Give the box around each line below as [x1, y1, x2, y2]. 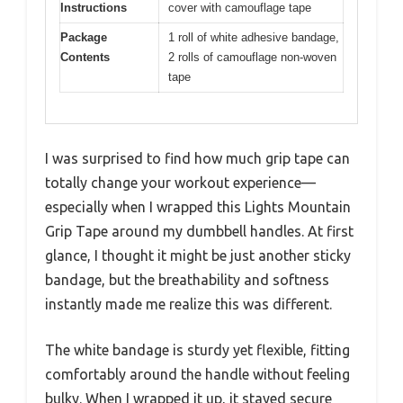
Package [60, 30, 107, 44]
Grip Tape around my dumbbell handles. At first [45, 223, 354, 239]
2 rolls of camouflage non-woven [168, 49, 336, 64]
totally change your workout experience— [45, 175, 316, 191]
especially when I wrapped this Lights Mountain [45, 199, 351, 215]
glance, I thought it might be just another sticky [45, 247, 351, 264]
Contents [60, 49, 110, 64]
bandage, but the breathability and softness [45, 272, 329, 288]
